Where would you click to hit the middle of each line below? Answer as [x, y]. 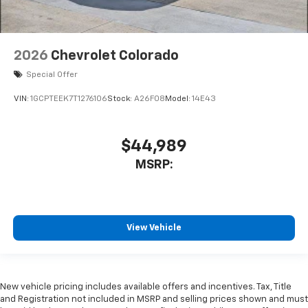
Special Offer [52, 75]
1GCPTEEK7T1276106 [69, 99]
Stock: [121, 99]
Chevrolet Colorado [115, 55]
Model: [178, 99]
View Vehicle [154, 228]
